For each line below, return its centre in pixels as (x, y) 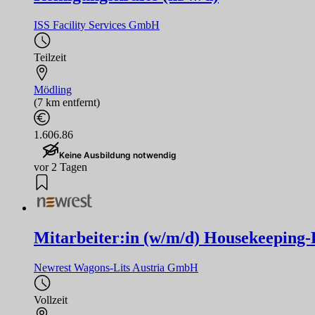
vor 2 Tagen (60, 167)
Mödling (53, 89)
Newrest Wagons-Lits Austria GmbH (116, 267)
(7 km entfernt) (67, 102)
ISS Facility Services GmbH (97, 25)
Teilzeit (50, 57)
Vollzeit (51, 300)
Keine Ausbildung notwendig (118, 155)
